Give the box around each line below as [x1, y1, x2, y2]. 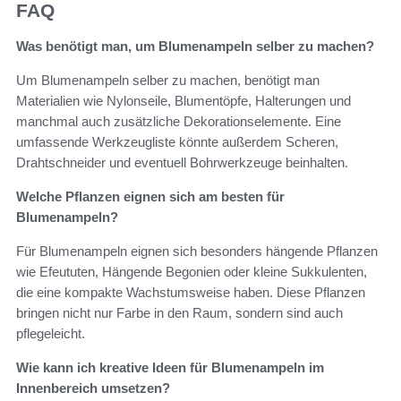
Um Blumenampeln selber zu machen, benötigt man [16, 73, 320, 89]
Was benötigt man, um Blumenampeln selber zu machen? [16, 38, 374, 55]
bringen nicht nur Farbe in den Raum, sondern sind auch [16, 305, 343, 321]
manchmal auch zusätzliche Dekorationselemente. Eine [16, 114, 341, 130]
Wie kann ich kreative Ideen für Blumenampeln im [16, 360, 324, 376]
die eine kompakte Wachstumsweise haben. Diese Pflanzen [16, 285, 365, 301]
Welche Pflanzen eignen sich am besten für [16, 189, 285, 205]
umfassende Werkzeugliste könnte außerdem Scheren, [16, 134, 338, 150]
